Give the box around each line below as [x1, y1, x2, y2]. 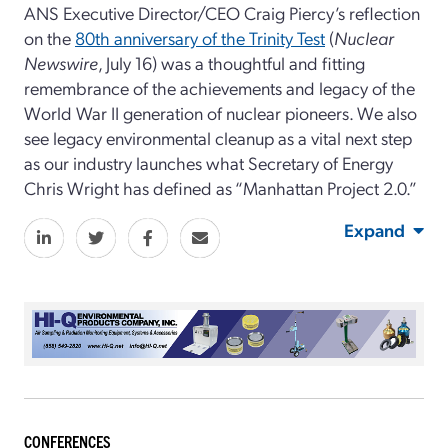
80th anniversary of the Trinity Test [75, 26, 325, 50]
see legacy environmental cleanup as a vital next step [24, 126, 412, 150]
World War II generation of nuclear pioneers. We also [24, 101, 417, 125]
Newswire [24, 51, 98, 75]
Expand [344, 218, 405, 242]
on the [24, 26, 75, 50]
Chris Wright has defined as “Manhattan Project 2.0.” [24, 176, 417, 200]
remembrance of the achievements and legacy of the [24, 76, 415, 100]
